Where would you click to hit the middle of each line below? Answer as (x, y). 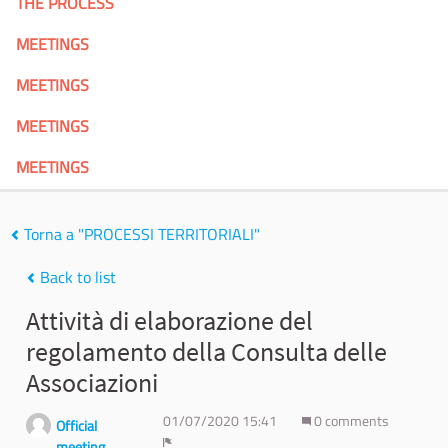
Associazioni (92, 383)
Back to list (76, 277)
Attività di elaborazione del (169, 321)
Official (76, 426)
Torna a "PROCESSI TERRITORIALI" (140, 234)
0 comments (349, 421)
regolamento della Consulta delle (206, 352)
